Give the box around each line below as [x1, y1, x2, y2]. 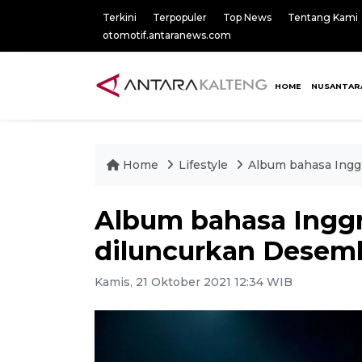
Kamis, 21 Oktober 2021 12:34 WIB [95, 275, 293, 289]
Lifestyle [179, 158, 231, 172]
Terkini [103, 11, 137, 23]
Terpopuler [153, 11, 207, 23]
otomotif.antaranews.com [103, 29, 231, 41]
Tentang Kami [288, 11, 358, 23]
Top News [223, 11, 271, 23]
